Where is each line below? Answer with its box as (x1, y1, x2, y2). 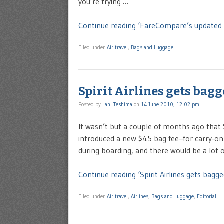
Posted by (78, 101, 102, 108)
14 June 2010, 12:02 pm (141, 101, 199, 108)
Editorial (197, 193, 216, 200)
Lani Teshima (102, 101, 132, 108)
